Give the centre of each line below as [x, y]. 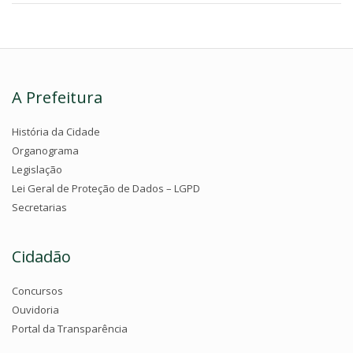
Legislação [37, 169]
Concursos [37, 291]
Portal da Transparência [70, 329]
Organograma [45, 150]
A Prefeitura [57, 97]
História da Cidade [56, 132]
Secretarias [39, 207]
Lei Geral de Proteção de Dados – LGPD [106, 188]
